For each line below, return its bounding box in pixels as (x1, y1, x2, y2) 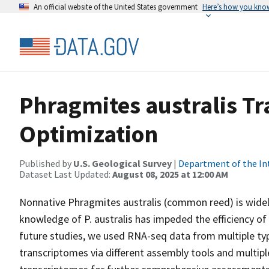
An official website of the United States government (34, 2, 198, 11)
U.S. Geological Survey (73, 157, 172, 169)
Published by (19, 157, 73, 169)
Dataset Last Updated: (19, 168, 112, 180)
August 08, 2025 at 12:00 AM (112, 168, 228, 180)
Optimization (19, 119, 158, 149)
